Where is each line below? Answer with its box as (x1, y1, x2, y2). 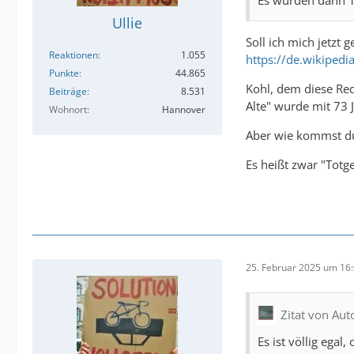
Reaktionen (49, 48, 98, 62)
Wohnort (49, 103, 87, 116)
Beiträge (49, 85, 87, 98)
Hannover (162, 103, 205, 116)
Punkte (49, 66, 79, 80)
